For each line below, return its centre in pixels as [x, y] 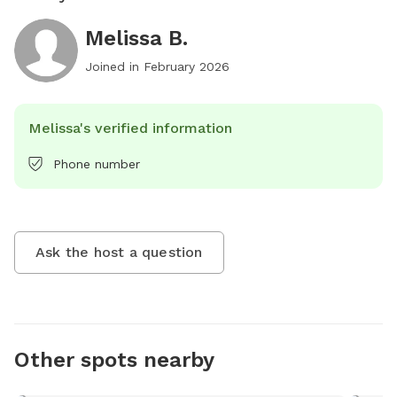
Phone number [97, 164]
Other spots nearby [114, 360]
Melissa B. [136, 38]
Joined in [114, 66]
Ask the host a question [119, 252]
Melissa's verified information [130, 128]
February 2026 [187, 66]
